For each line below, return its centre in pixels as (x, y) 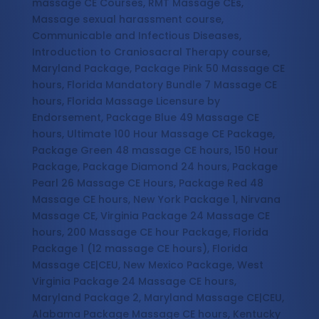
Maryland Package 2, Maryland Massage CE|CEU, (158, 298)
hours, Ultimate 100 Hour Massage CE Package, (153, 134)
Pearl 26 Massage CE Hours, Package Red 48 (147, 183)
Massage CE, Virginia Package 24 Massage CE (151, 216)
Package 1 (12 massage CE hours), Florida (140, 249)
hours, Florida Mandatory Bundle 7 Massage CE (154, 85)
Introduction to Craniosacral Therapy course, (151, 52)
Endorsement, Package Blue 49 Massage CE (145, 118)
